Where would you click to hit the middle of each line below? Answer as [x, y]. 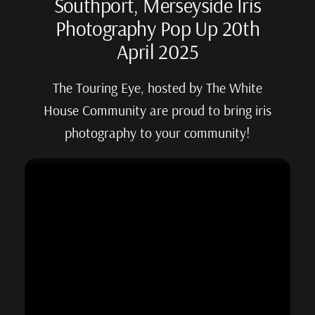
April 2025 [157, 51]
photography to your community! [157, 133]
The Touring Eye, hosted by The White [157, 88]
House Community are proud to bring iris [157, 110]
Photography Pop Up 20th [157, 28]
